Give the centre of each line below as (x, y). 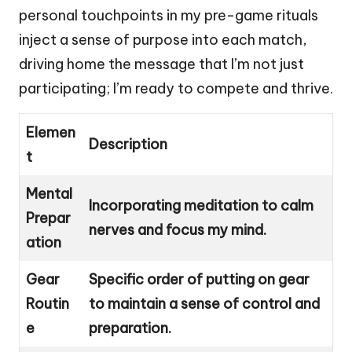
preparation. (130, 328)
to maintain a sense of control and (204, 303)
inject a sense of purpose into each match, (163, 39)
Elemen (51, 132)
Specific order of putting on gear (199, 279)
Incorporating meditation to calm (201, 205)
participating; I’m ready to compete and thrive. (176, 88)
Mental (49, 193)
